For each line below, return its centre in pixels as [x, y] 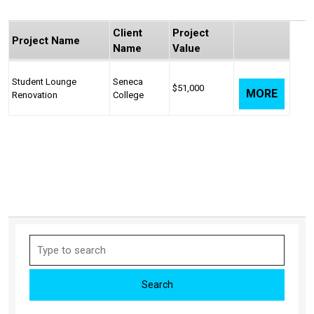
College [128, 95]
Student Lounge [44, 82]
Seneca [128, 82]
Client [128, 33]
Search [45, 242]
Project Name [46, 41]
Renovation [35, 95]
